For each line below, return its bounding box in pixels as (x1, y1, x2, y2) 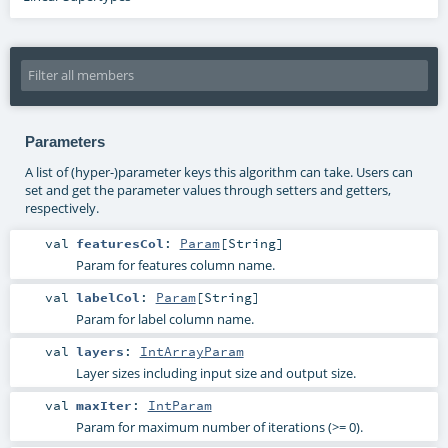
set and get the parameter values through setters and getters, (24, 181, 391, 200)
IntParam (147, 397, 212, 414)
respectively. (24, 199, 99, 218)
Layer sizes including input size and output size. (75, 364, 356, 383)
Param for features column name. (75, 256, 275, 275)
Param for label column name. (75, 310, 254, 329)
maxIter (75, 397, 132, 414)
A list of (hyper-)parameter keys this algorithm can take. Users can (24, 163, 413, 182)
